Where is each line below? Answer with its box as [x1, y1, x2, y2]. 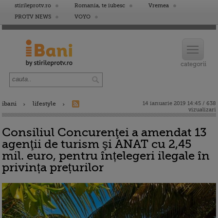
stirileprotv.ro [15, 2, 51, 9]
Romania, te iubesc [74, 2, 125, 9]
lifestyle [33, 100, 56, 107]
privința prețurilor [2, 161, 104, 174]
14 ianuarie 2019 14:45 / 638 [143, 100, 216, 107]
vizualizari [188, 107, 216, 113]
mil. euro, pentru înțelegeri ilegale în [2, 149, 210, 163]
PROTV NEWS [15, 14, 51, 20]
